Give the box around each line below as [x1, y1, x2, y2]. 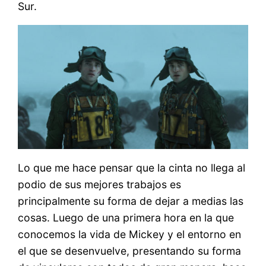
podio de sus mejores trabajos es [18, 178, 182, 191]
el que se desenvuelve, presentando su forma [18, 244, 242, 257]
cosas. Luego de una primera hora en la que [18, 211, 235, 224]
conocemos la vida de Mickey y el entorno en [18, 227, 242, 240]
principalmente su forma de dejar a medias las [18, 194, 244, 207]
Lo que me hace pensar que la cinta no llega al [18, 161, 246, 174]
